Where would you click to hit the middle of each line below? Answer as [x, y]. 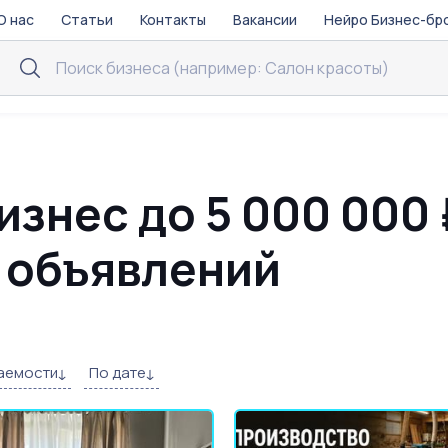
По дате [118, 372]
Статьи [86, 19]
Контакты [172, 19]
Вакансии [265, 19]
